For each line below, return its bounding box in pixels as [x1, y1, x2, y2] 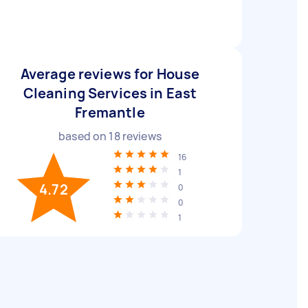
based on [58, 129, 109, 144]
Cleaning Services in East [23, 84, 197, 102]
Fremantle [75, 103, 145, 122]
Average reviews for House [20, 65, 200, 83]
